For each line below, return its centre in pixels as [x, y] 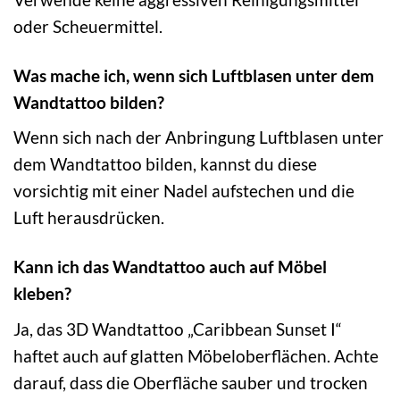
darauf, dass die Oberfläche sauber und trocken [191, 382]
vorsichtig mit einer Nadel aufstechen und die [184, 191]
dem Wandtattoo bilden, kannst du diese [165, 164]
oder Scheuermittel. [88, 26]
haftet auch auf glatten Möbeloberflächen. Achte [196, 355]
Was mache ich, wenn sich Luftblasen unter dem [194, 75]
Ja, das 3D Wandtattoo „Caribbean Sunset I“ [178, 329]
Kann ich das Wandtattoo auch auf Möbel [170, 267]
